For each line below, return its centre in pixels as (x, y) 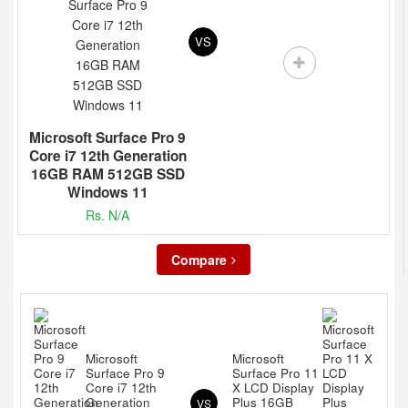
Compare (199, 260)
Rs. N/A (108, 215)
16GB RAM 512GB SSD (107, 174)
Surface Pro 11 (275, 373)
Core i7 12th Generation (107, 156)
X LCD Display (273, 388)
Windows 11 (107, 192)
